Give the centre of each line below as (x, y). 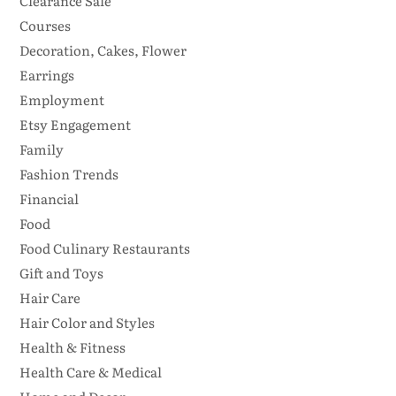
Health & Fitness (72, 347)
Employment (61, 100)
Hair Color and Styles (87, 323)
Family (41, 149)
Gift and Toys (61, 273)
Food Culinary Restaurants (104, 248)
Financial (49, 199)
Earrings (46, 75)
